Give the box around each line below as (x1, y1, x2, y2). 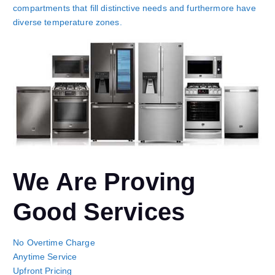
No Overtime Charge (13, 237, 95, 247)
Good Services (13, 198, 185, 225)
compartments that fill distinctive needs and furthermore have (13, 2, 256, 13)
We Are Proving (13, 168, 196, 195)
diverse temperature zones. (13, 17, 122, 27)
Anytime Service (13, 251, 77, 261)
